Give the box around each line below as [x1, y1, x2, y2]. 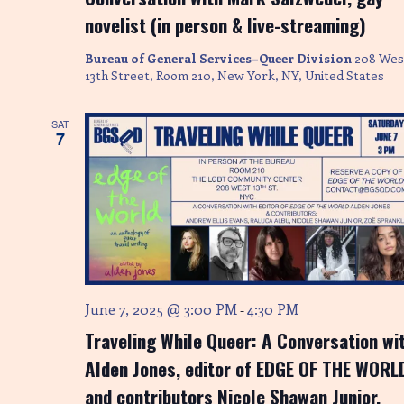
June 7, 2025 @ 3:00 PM [85, 298, 237, 318]
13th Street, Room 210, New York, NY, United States [85, 67, 384, 85]
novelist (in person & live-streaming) [85, 11, 366, 40]
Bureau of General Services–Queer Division [85, 50, 354, 68]
